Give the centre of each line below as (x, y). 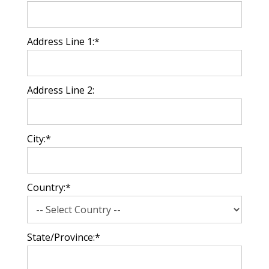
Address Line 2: (60, 90)
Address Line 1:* (63, 41)
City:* (39, 139)
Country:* (49, 187)
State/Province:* (63, 237)
